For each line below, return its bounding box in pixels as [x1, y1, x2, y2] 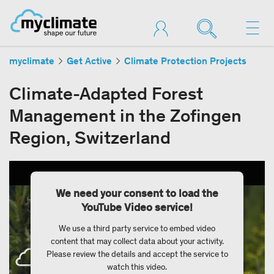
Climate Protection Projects [124, 55, 246, 67]
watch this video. [107, 261, 167, 272]
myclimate [9, 55, 54, 67]
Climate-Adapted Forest [9, 83, 203, 105]
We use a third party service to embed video [59, 223, 215, 234]
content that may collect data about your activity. [50, 235, 224, 246]
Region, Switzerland [9, 127, 171, 149]
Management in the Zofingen [9, 105, 242, 127]
